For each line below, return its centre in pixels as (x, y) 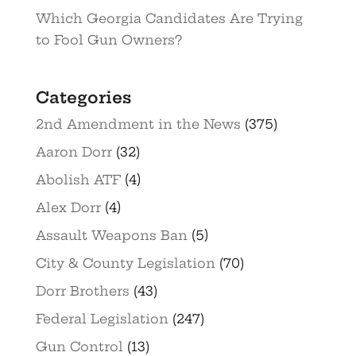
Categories (83, 98)
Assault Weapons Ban (111, 236)
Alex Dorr (68, 208)
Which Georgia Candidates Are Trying (169, 19)
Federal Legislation (102, 319)
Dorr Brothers (82, 291)
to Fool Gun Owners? (108, 40)
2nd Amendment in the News (138, 124)
